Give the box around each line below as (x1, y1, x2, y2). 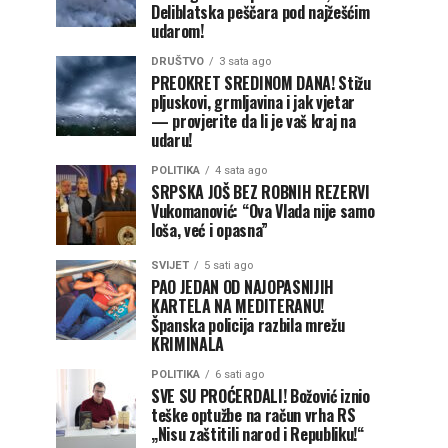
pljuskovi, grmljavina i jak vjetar (151, 90, 356, 114)
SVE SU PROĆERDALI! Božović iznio (151, 384, 370, 408)
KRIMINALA (151, 332, 225, 356)
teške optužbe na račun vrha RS (151, 403, 356, 427)
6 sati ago (215, 368, 264, 381)
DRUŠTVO (151, 55, 204, 68)
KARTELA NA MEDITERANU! (151, 294, 324, 318)
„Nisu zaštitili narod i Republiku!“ (151, 422, 364, 446)
